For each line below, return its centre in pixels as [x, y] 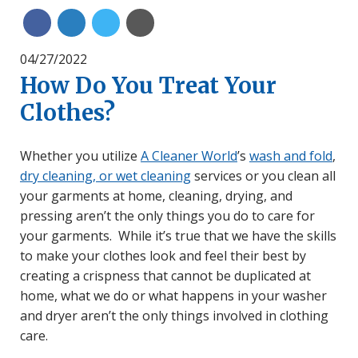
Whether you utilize [80, 155]
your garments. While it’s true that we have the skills [178, 235]
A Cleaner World [189, 155]
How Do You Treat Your [148, 86]
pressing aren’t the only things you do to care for [167, 215]
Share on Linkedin [134, 22]
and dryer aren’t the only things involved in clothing [174, 315]
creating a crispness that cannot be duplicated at [165, 275]
